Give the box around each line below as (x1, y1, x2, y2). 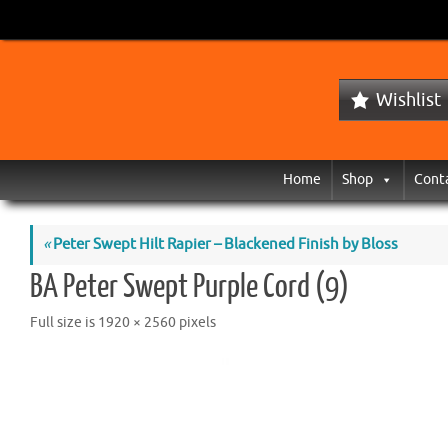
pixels (176, 314, 216, 331)
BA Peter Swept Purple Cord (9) (30, 269, 349, 305)
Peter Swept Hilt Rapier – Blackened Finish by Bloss (50, 235, 398, 254)
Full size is (30, 314, 98, 331)
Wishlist (376, 89, 441, 111)
